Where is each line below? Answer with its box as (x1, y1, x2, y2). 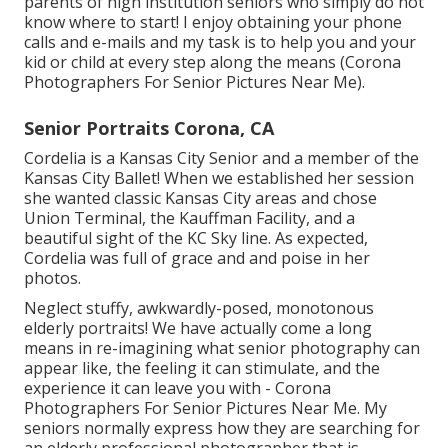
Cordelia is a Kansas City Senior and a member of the (24, 146, 419, 169)
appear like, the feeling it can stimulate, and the (24, 356, 380, 379)
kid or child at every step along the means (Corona (24, 50, 401, 73)
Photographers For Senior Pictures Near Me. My (24, 396, 387, 419)
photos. (24, 266, 81, 289)
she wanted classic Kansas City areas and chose (24, 186, 377, 209)
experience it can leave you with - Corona (24, 376, 331, 399)
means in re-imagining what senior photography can (24, 336, 420, 359)
